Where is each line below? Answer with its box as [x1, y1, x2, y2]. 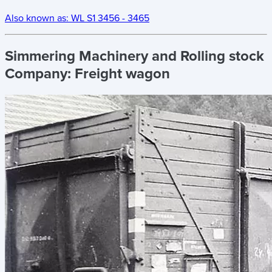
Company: [5, 65, 75, 83]
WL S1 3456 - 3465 [71, 12, 149, 25]
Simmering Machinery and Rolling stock [5, 47, 264, 66]
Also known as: [5, 12, 71, 25]
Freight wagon [75, 65, 170, 83]
